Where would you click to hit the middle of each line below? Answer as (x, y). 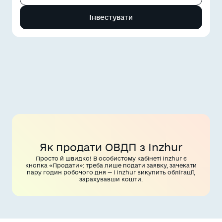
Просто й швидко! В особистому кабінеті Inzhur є (111, 158)
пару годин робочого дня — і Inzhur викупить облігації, (111, 172)
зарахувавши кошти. (111, 179)
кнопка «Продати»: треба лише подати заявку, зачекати (111, 165)
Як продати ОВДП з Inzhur (111, 147)
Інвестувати (111, 17)
